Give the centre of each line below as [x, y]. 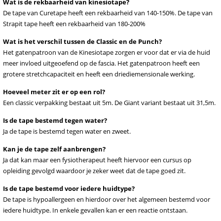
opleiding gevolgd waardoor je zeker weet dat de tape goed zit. [95, 171]
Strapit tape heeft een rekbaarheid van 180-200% [74, 24]
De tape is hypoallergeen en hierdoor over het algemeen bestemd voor [107, 199]
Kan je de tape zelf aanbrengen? [54, 149]
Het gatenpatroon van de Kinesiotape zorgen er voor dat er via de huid [107, 52]
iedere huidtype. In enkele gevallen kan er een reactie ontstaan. [95, 210]
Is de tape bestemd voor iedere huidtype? [69, 188]
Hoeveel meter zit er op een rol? [54, 92]
